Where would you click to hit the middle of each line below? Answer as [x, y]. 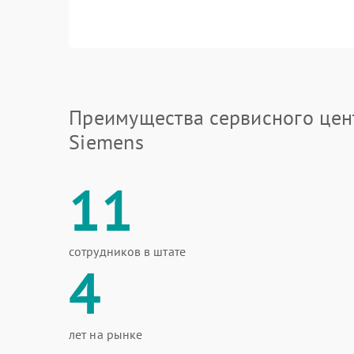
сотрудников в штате [127, 251]
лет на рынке [106, 334]
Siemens [106, 142]
